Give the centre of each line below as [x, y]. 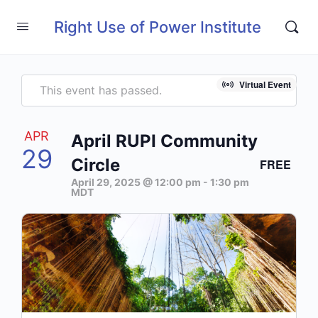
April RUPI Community [164, 141]
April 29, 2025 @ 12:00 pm [136, 182]
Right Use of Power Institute [157, 27]
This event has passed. [101, 90]
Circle [95, 165]
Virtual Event [265, 84]
